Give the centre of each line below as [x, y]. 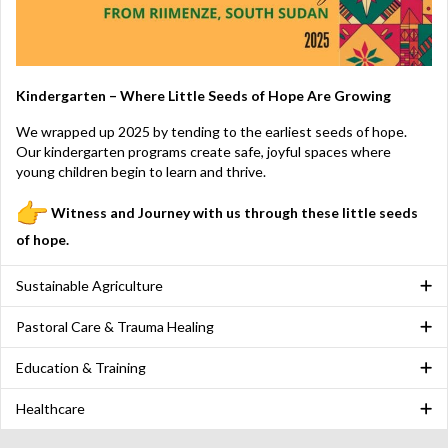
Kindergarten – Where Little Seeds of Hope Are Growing [203, 96]
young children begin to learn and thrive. [141, 172]
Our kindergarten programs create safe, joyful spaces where [203, 152]
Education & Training [81, 368]
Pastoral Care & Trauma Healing [115, 327]
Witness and [93, 213]
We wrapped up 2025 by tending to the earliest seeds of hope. [211, 132]
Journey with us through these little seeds [278, 213]
